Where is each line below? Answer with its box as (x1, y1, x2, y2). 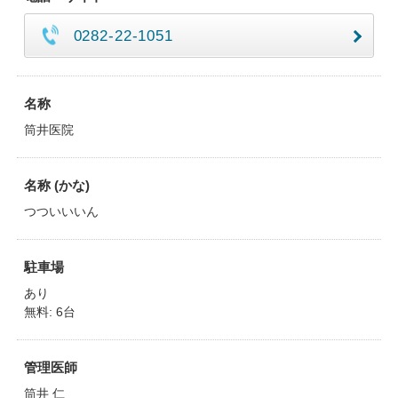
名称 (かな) (23, 178, 90, 193)
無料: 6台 (23, 305, 76, 319)
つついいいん (23, 204, 99, 219)
